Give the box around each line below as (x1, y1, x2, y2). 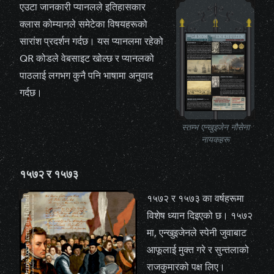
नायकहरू (201, 134, 229, 145)
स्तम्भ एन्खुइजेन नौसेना (181, 122, 250, 133)
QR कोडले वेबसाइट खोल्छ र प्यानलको (20, 53, 154, 64)
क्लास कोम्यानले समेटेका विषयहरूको (20, 18, 147, 30)
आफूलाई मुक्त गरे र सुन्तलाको (147, 243, 249, 256)
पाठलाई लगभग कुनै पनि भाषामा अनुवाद (20, 70, 153, 81)
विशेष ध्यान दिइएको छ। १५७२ (147, 209, 253, 221)
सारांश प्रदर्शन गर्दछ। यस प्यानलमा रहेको (20, 35, 163, 47)
